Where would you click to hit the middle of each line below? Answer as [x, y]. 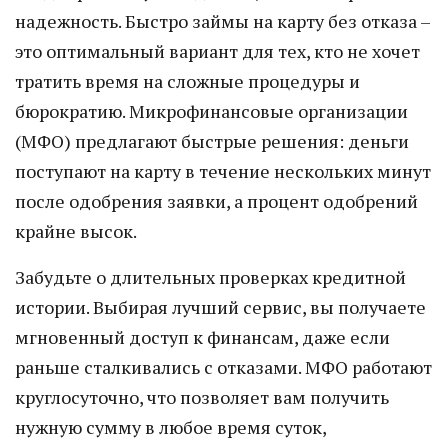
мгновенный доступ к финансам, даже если [202, 337]
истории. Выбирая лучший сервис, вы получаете [220, 307]
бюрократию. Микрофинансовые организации [211, 111]
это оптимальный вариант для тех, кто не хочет [217, 51]
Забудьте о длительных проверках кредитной [210, 277]
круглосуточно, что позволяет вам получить [202, 397]
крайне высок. [76, 231]
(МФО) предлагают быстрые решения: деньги [212, 141]
